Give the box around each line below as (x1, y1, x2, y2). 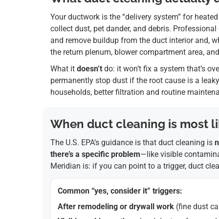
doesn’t (77, 64, 102, 74)
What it (50, 64, 77, 74)
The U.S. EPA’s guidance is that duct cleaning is (50, 138, 215, 148)
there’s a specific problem (50, 150, 140, 159)
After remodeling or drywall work (58, 202, 174, 212)
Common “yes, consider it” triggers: (58, 186, 182, 196)
